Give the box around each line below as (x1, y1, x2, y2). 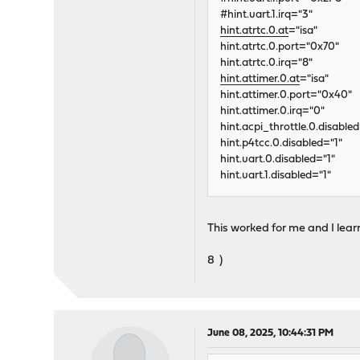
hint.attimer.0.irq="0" (220, 106, 325, 117)
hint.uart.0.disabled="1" (220, 154, 336, 166)
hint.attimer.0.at (220, 74, 301, 85)
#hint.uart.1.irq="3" (220, 10, 313, 21)
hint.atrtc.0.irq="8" (220, 58, 313, 69)
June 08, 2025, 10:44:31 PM (207, 328, 334, 339)
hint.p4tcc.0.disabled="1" (220, 138, 343, 149)
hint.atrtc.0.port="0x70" (220, 42, 340, 53)
